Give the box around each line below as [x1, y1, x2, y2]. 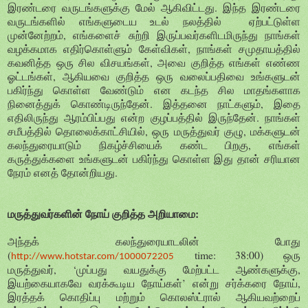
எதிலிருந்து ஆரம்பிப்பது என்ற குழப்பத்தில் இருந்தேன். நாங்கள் [8, 110, 300, 125]
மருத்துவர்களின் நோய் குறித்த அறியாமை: [8, 206, 199, 222]
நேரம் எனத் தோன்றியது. [8, 165, 118, 180]
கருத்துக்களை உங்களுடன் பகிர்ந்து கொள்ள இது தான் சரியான [8, 151, 300, 166]
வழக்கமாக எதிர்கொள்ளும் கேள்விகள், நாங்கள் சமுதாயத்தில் [8, 41, 300, 56]
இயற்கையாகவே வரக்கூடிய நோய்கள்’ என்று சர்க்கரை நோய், [8, 276, 300, 291]
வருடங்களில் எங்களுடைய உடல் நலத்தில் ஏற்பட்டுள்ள [8, 14, 300, 29]
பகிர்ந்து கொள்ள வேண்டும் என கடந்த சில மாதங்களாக [8, 82, 300, 98]
